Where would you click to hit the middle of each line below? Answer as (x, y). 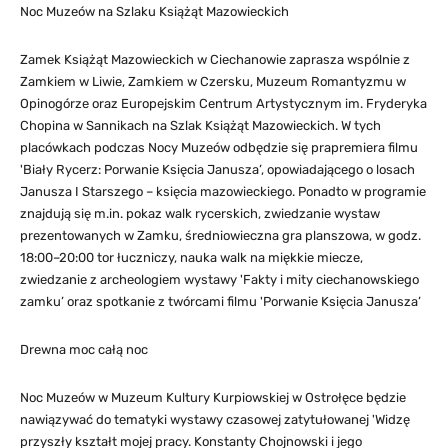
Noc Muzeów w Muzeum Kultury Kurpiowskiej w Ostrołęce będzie (213, 397)
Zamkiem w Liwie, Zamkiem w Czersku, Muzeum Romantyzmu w (213, 81)
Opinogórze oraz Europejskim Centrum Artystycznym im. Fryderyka (223, 103)
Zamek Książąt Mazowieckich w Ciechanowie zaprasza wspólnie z (215, 59)
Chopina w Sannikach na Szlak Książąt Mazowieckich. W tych (200, 125)
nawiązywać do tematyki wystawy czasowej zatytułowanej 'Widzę (215, 419)
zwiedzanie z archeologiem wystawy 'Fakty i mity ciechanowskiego (219, 279)
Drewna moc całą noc (84, 349)
